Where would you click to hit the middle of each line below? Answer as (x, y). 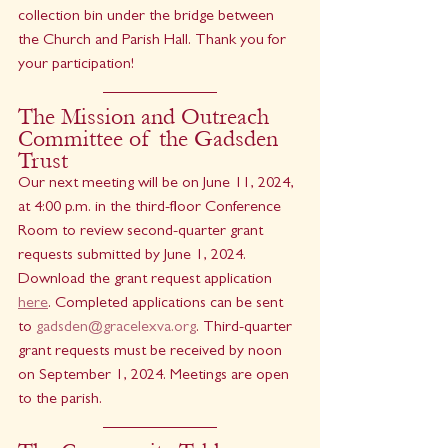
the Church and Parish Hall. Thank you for (154, 41)
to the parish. (60, 400)
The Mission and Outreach (146, 117)
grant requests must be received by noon (152, 352)
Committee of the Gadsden (151, 139)
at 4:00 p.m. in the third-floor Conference (151, 208)
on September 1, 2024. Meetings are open (155, 376)
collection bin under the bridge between (148, 17)
